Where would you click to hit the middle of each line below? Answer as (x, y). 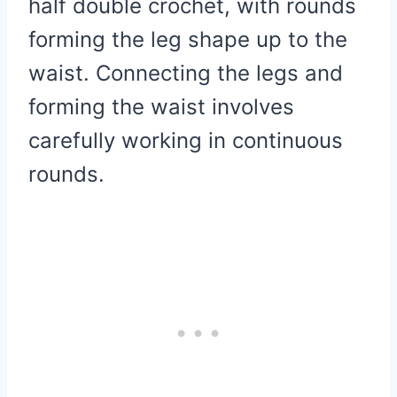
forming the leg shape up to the (188, 39)
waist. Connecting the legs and (186, 73)
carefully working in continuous (186, 140)
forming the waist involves (161, 106)
